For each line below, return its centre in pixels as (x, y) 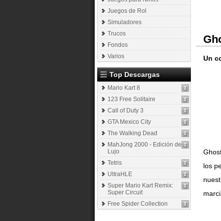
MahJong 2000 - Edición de (145, 145)
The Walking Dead (132, 133)
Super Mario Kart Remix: (140, 185)
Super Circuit (125, 192)
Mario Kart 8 (124, 88)
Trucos (117, 34)
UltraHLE (120, 174)
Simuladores (125, 22)
